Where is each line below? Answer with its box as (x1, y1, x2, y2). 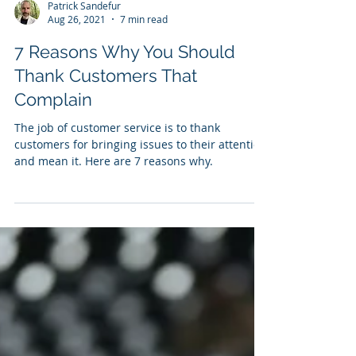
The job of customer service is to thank (14, 192, 220, 207)
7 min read (120, 84, 168, 97)
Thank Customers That (14, 137, 197, 157)
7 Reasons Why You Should (14, 113, 235, 133)
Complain (14, 161, 92, 181)
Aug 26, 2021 (48, 84, 106, 97)
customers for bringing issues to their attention (14, 208, 267, 223)
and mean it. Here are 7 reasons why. (14, 225, 213, 240)
